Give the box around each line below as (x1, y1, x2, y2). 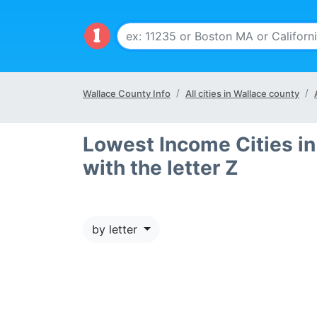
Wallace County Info (83, 88, 171, 99)
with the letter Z (83, 156, 238, 180)
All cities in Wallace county (185, 88, 299, 99)
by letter (92, 222, 141, 236)
